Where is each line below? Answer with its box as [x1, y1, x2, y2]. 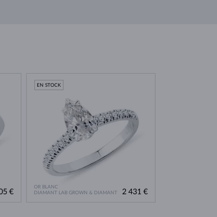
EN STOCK [37, 82, 62, 88]
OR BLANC [33, 185, 58, 190]
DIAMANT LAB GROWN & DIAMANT [33, 190, 117, 196]
